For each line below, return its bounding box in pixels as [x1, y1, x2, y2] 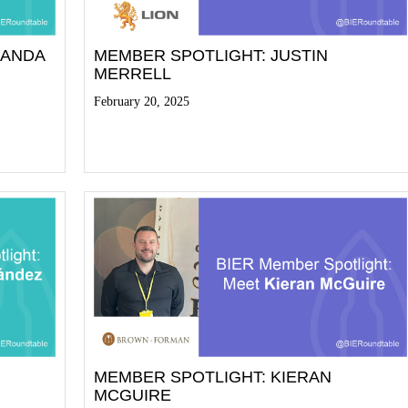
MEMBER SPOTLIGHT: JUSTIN [94, 46, 329, 66]
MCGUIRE [94, 386, 172, 405]
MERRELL [94, 65, 172, 84]
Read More [94, 132, 177, 153]
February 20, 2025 [94, 95, 190, 109]
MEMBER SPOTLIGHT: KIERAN [94, 368, 332, 387]
